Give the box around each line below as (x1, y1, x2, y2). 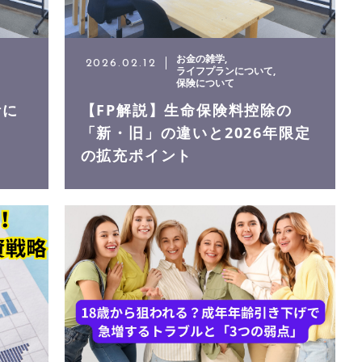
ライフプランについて (176, 64, 274, 78)
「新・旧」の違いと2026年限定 (80, 123, 311, 143)
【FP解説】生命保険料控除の (80, 100, 293, 120)
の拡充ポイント (80, 145, 193, 166)
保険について (176, 76, 235, 90)
